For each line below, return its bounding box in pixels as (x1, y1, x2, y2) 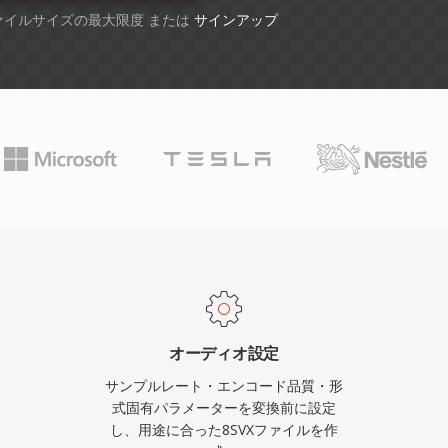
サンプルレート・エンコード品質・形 (105, 376, 343, 395)
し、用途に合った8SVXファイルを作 (110, 420, 338, 439)
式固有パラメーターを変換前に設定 (112, 398, 336, 417)
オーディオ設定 (169, 342, 279, 364)
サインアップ (194, 10, 278, 29)
